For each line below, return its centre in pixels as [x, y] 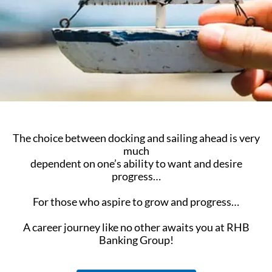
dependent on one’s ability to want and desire [136, 163]
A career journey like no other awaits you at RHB [136, 227]
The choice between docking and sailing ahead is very [136, 138]
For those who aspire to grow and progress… [136, 201]
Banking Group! [136, 240]
